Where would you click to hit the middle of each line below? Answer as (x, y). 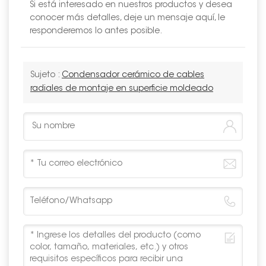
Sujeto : (46, 76)
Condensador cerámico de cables (133, 76)
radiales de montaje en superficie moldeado (122, 89)
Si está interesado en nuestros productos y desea (131, 6)
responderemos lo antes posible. (96, 32)
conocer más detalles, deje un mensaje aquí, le (127, 19)
